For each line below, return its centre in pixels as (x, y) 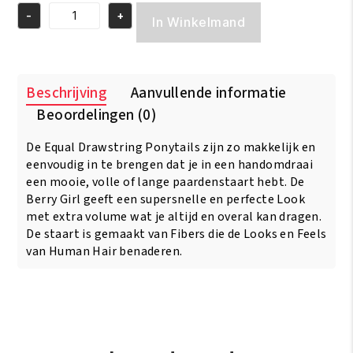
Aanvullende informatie (208, 94)
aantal (34, 101)
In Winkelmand (199, 22)
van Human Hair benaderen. (104, 252)
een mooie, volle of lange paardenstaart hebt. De (165, 182)
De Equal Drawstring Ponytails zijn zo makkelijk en (171, 148)
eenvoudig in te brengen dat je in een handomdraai (169, 165)
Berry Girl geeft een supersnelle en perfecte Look (165, 200)
